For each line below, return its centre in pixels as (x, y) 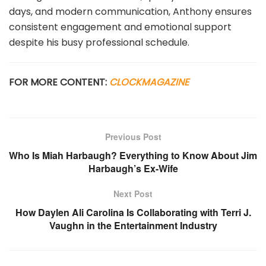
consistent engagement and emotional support (120, 27)
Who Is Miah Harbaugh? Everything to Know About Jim (133, 155)
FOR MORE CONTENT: (59, 82)
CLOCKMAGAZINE (149, 82)
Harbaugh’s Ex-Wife (133, 168)
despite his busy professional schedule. (99, 42)
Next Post (133, 193)
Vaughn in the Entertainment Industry (133, 225)
